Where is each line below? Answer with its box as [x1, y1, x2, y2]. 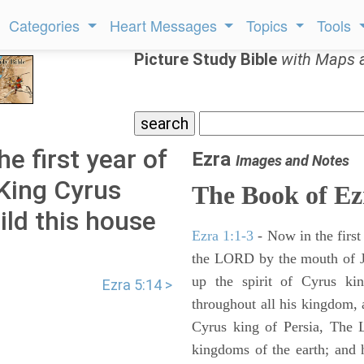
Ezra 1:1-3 [192, 227, 254, 244]
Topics [246, 15, 292, 36]
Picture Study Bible [134, 50, 281, 69]
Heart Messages [109, 15, 221, 36]
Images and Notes [236, 152, 349, 169]
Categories [9, 15, 84, 36]
